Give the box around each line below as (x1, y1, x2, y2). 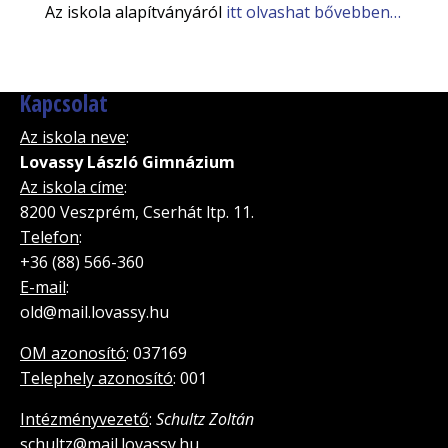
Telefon (20, 225, 79, 248)
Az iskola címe (20, 175, 124, 198)
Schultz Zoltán (156, 407, 254, 430)
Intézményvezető (20, 407, 149, 430)
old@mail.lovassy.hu (20, 300, 169, 323)
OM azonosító (20, 341, 126, 364)
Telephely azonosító (20, 366, 173, 389)
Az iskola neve (20, 125, 126, 148)
